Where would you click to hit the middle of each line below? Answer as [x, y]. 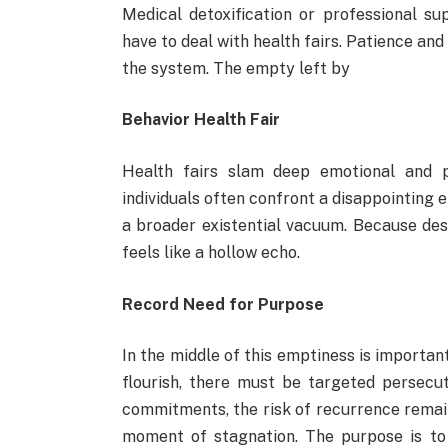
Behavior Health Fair [200, 120]
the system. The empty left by [235, 68]
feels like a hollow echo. [210, 253]
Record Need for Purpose [222, 304]
